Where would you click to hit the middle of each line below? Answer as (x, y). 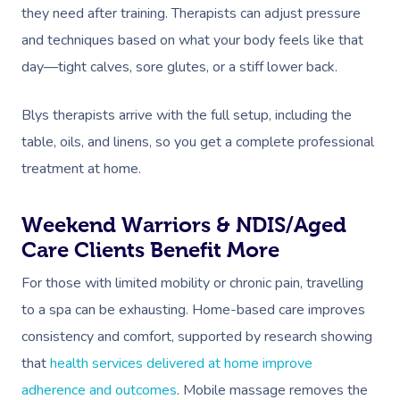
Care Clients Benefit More (150, 250)
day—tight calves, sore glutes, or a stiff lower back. (181, 67)
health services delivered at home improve (181, 363)
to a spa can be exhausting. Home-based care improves (193, 310)
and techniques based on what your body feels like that (192, 40)
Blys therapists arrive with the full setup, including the (187, 115)
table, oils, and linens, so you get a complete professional (198, 142)
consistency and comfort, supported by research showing (197, 337)
